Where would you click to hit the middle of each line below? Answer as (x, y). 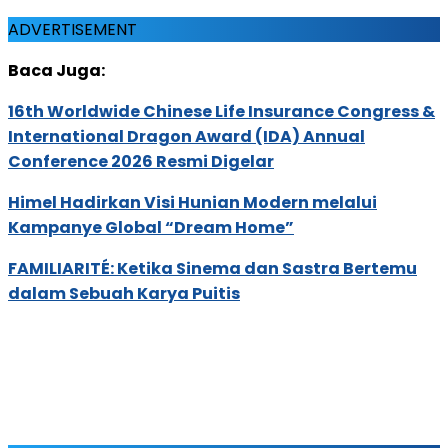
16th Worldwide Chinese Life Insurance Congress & (221, 111)
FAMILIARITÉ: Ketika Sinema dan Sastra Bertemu (212, 268)
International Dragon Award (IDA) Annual (186, 136)
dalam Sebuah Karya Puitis (124, 293)
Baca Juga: (56, 70)
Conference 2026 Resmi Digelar (141, 161)
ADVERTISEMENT (72, 29)
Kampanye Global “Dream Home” (151, 227)
